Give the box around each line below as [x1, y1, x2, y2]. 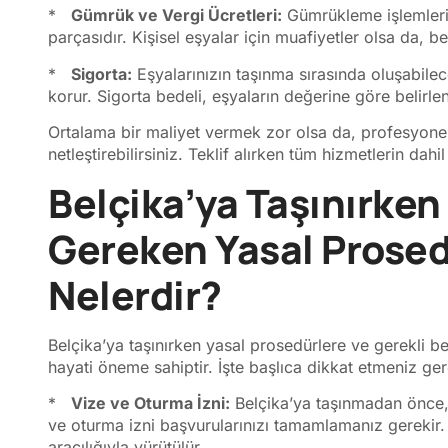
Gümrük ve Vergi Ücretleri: [71, 5, 282, 26]
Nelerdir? [48, 267, 222, 322]
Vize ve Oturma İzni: [71, 392, 230, 413]
